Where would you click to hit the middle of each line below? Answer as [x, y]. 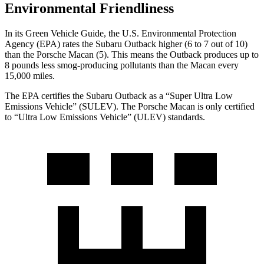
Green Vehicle [53, 33]
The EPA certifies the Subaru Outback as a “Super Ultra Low [119, 95]
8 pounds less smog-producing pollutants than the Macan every [122, 65]
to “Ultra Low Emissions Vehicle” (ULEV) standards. [105, 117]
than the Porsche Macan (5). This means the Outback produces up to [132, 54]
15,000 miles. [30, 75]
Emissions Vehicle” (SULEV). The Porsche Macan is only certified [130, 106]
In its [15, 33]
